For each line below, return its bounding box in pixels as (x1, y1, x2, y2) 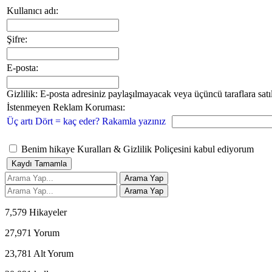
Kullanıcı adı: (7, 5, 58, 16)
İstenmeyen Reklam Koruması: (7, 101, 125, 112)
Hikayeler (27, 206, 67, 217)
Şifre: (7, 33, 27, 44)
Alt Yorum (32, 248, 73, 259)
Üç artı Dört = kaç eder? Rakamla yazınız (7, 115, 166, 126)
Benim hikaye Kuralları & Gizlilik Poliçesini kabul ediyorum (19, 143, 254, 154)
